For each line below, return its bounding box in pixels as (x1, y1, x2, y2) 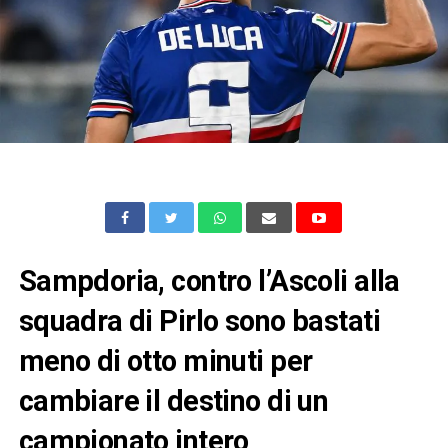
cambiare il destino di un (18, 383, 329, 418)
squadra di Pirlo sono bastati (18, 303, 380, 338)
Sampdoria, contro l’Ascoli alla (18, 263, 400, 298)
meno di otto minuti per (18, 343, 313, 378)
